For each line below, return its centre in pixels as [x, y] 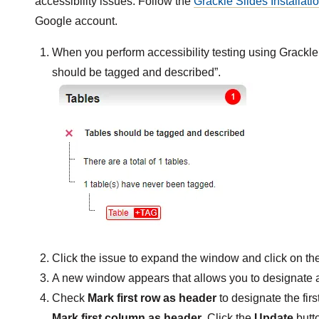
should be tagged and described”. [136, 73]
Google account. [76, 21]
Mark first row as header [152, 298]
